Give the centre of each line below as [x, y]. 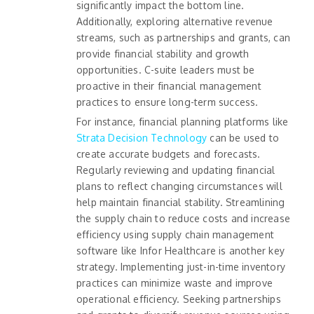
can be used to [245, 137]
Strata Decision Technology [142, 137]
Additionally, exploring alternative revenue [175, 21]
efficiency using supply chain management [175, 234]
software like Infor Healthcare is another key [180, 250]
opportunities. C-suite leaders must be [166, 69]
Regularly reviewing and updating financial [176, 170]
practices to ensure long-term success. [168, 102]
